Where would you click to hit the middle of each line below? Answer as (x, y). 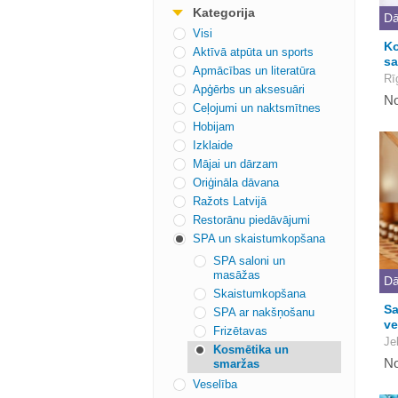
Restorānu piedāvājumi (251, 220)
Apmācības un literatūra (254, 71)
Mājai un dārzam (235, 164)
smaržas (236, 364)
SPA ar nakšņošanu (264, 312)
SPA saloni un (249, 261)
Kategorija (224, 12)
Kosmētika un (251, 350)
